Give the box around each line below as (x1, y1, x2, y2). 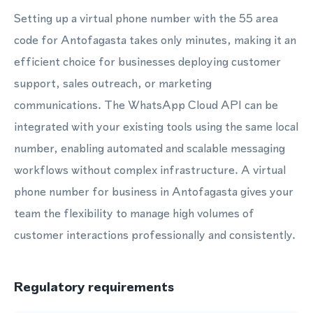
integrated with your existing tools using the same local (14, 118, 298, 135)
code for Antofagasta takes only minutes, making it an (14, 31, 296, 48)
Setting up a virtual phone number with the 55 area (14, 10, 278, 27)
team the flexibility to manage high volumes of (14, 205, 254, 221)
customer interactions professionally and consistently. (14, 226, 296, 243)
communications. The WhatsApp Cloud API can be (14, 96, 278, 113)
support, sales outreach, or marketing (14, 75, 212, 92)
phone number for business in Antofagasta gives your (14, 183, 293, 200)
